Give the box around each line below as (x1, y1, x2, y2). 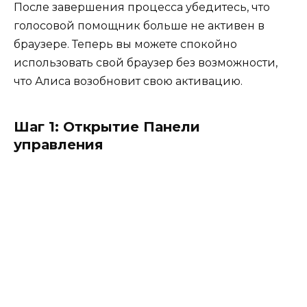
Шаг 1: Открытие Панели (14, 119, 200, 136)
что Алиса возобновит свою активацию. (14, 75, 243, 88)
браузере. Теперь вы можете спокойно (14, 38, 237, 51)
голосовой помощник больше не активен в (14, 19, 265, 33)
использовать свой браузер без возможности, (14, 56, 278, 70)
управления (14, 136, 103, 153)
